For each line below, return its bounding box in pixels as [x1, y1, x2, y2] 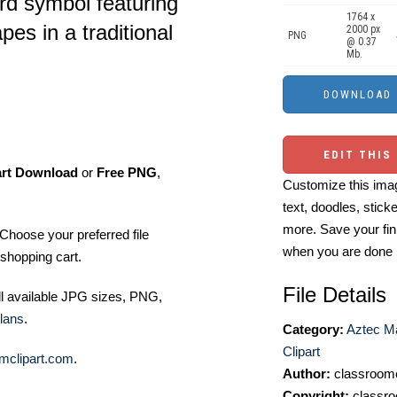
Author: [283, 366, 331, 381]
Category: [283, 322, 344, 337]
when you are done [283, 244, 393, 259]
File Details [283, 283, 386, 307]
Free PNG [97, 165, 157, 180]
